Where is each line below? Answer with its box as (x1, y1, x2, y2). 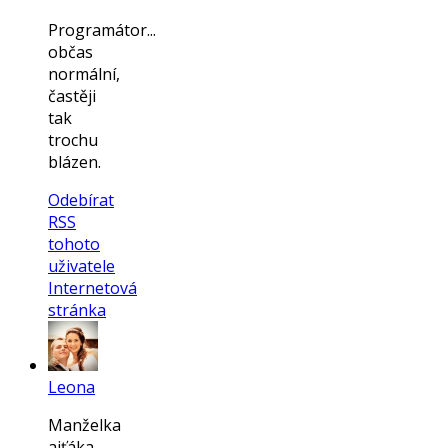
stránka (48, 299, 106, 322)
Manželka (48, 414, 121, 437)
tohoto (48, 233, 100, 256)
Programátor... (48, 19, 156, 42)
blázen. (48, 151, 101, 174)
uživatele (48, 255, 115, 278)
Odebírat (48, 189, 114, 212)
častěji (48, 85, 96, 108)
